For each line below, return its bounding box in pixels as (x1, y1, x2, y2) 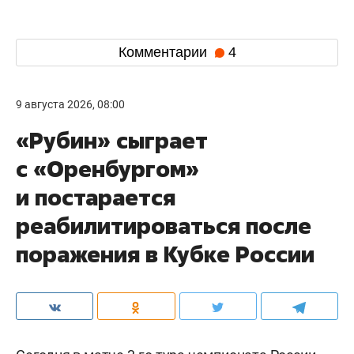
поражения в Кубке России (16, 239, 314, 269)
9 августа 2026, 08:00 (16, 97, 125, 111)
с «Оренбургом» (16, 153, 199, 183)
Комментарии (118, 44, 211, 61)
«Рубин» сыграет (16, 125, 208, 155)
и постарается (16, 182, 175, 212)
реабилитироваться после (16, 210, 311, 240)
